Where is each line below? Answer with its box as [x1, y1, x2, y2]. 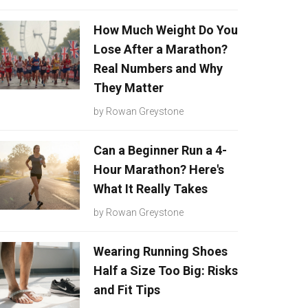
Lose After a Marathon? [93, 42, 228, 56]
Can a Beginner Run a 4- [93, 143, 227, 157]
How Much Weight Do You [93, 23, 238, 37]
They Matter [93, 80, 164, 95]
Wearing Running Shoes [93, 244, 228, 258]
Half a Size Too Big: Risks [93, 263, 238, 278]
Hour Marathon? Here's [93, 162, 224, 177]
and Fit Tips [93, 283, 160, 297]
